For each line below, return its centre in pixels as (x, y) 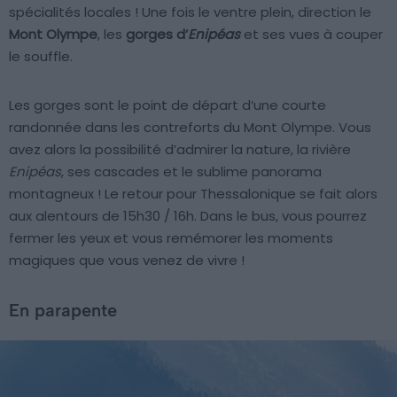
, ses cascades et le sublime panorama (191, 171)
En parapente (63, 310)
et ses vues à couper (311, 34)
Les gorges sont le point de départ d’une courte (167, 105)
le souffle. (41, 56)
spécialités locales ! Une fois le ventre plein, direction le (190, 12)
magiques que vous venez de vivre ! (127, 260)
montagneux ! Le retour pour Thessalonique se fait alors (193, 193)
